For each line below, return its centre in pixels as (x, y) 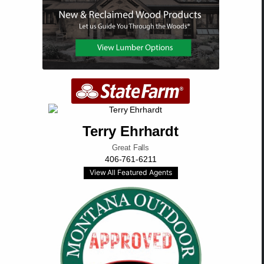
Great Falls (131, 148)
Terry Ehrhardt (131, 131)
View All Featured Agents (131, 173)
